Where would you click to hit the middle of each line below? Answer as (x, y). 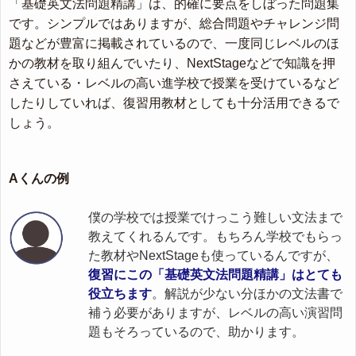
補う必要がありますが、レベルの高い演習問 (215, 312)
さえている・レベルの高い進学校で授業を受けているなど (174, 83)
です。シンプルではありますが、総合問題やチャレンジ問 (174, 23)
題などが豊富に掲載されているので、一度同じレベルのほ (174, 43)
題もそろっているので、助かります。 (196, 331)
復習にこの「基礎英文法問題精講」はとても (215, 274)
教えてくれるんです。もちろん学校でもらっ (215, 236)
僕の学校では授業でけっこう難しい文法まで (215, 217)
